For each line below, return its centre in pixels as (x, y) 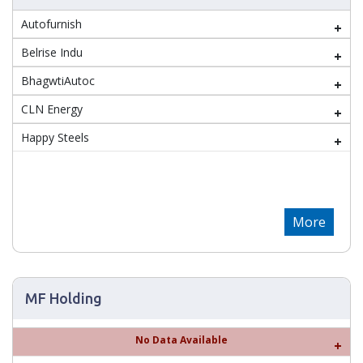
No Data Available (181, 340)
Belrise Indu (52, 52)
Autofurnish (51, 24)
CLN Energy (52, 109)
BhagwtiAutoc (58, 81)
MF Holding (64, 298)
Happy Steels (55, 137)
